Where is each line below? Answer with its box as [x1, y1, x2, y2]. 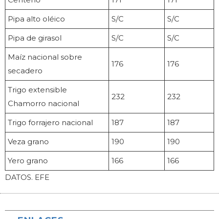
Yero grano [8, 156, 48, 166]
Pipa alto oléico [8, 14, 65, 24]
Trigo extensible [8, 85, 67, 95]
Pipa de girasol [8, 33, 62, 43]
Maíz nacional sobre [8, 52, 82, 62]
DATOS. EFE [5, 173, 49, 182]
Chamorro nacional [8, 99, 79, 109]
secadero [8, 66, 43, 76]
